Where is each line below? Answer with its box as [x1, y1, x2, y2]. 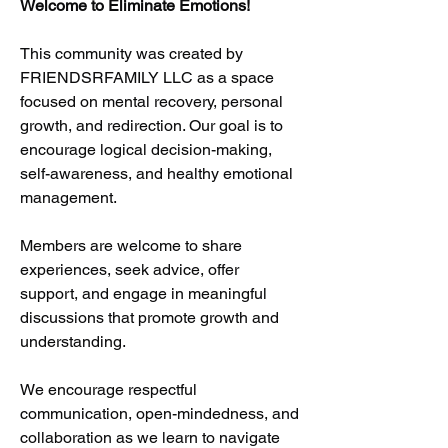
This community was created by [20, 44, 243, 63]
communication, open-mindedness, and [20, 404, 299, 423]
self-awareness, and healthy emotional [20, 164, 293, 183]
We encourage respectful [20, 380, 197, 399]
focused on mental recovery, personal [20, 92, 283, 111]
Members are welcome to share [20, 236, 242, 255]
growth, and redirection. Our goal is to [20, 116, 283, 135]
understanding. [20, 332, 126, 351]
